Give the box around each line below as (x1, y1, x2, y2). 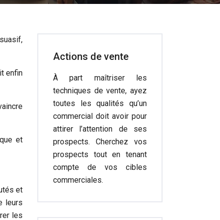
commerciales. (53, 175, 103, 185)
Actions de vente (53, 51, 129, 62)
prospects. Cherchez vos (53, 137, 147, 146)
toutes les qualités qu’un (53, 99, 147, 108)
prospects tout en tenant (53, 150, 147, 159)
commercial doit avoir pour (53, 111, 147, 121)
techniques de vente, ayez (53, 86, 147, 95)
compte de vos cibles (53, 163, 147, 172)
